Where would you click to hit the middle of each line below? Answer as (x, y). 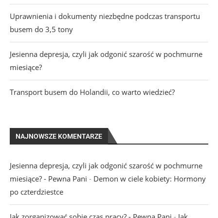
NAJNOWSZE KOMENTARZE (59, 136)
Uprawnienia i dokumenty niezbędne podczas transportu (105, 16)
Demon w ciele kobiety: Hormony (150, 179)
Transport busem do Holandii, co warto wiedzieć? (92, 92)
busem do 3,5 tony (41, 29)
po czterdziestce (36, 192)
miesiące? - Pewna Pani (48, 179)
